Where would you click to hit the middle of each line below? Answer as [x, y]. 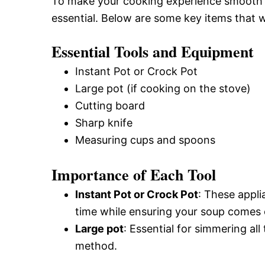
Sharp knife [104, 123]
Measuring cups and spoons [145, 140]
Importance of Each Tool [134, 174]
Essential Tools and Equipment [153, 51]
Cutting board [110, 106]
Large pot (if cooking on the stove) [163, 88]
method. [96, 246]
